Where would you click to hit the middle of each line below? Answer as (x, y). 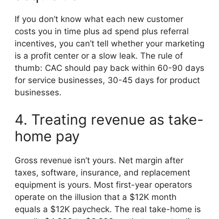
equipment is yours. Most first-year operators (103, 185)
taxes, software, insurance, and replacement (102, 172)
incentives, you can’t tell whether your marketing (109, 44)
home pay (47, 136)
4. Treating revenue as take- (109, 119)
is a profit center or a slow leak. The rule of (99, 56)
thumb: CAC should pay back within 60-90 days (109, 68)
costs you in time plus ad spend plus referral (102, 32)
